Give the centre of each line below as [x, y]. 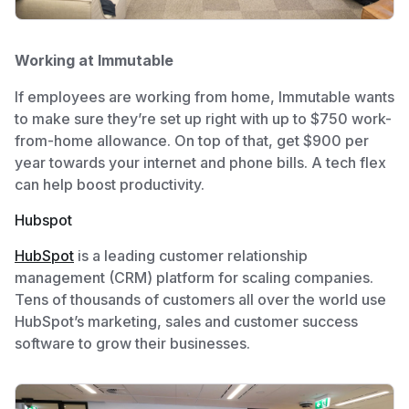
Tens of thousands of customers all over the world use [200, 299]
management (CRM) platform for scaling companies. [194, 277]
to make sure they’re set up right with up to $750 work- [203, 118]
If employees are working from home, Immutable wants [204, 96]
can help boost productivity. [110, 184]
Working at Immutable [94, 60]
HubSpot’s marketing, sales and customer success [186, 321]
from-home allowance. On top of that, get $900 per [192, 140]
